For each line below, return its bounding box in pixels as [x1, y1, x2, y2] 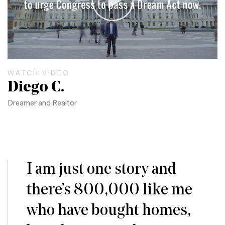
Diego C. [8, 80, 64, 96]
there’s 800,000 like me [26, 182, 192, 198]
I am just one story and [26, 161, 176, 178]
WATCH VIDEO [8, 70, 70, 78]
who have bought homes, [26, 202, 191, 219]
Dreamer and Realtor [8, 100, 77, 108]
